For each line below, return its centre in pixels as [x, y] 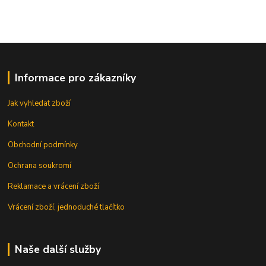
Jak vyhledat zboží [39, 104]
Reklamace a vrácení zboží [54, 187]
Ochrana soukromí [40, 166]
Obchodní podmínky [43, 145]
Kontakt [21, 124]
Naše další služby [58, 250]
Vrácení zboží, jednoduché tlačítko [66, 208]
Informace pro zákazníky [75, 78]
